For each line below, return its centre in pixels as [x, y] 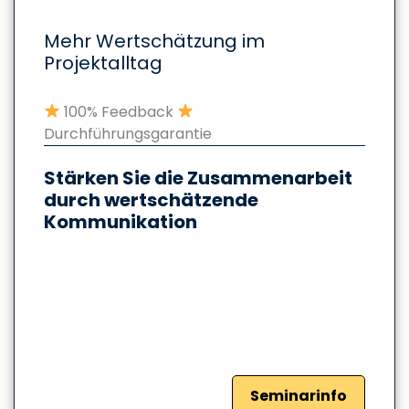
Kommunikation [121, 221]
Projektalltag [103, 63]
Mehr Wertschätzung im [154, 41]
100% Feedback [119, 111]
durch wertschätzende [151, 199]
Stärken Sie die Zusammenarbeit [198, 178]
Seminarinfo [298, 395]
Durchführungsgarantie [128, 133]
